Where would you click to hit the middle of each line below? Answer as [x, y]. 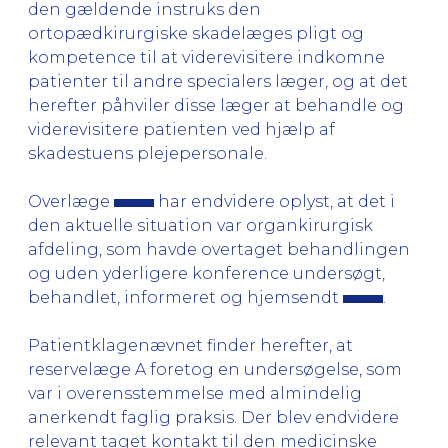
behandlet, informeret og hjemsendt [185, 297]
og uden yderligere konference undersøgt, [206, 273]
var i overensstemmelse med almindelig [195, 393]
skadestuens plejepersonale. [147, 153]
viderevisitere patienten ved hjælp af [181, 129]
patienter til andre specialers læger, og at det [218, 81]
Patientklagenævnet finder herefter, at [190, 345]
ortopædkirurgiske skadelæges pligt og [196, 33]
